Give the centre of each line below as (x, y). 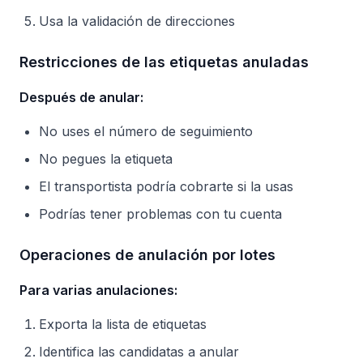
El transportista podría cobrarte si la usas (166, 186)
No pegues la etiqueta (106, 159)
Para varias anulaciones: (98, 290)
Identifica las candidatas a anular (139, 352)
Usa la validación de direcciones (137, 21)
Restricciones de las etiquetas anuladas (164, 62)
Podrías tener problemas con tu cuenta (160, 214)
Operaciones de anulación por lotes (147, 255)
